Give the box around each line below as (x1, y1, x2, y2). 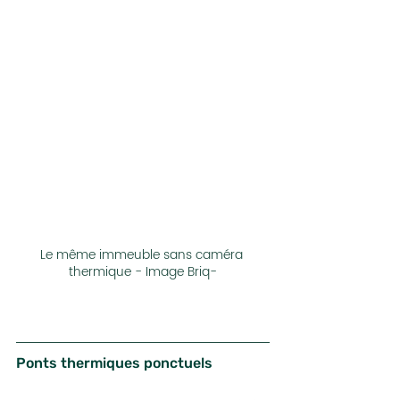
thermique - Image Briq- (69, 262, 217, 283)
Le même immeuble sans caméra (39, 245, 246, 266)
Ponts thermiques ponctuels (16, 354, 212, 372)
